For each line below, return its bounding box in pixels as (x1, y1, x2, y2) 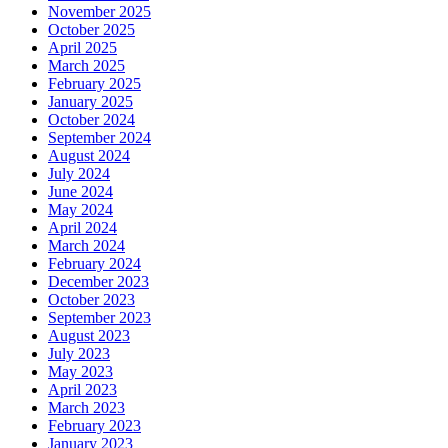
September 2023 (48, 309, 151, 326)
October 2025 (48, 21, 135, 38)
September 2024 (48, 129, 151, 146)
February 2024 (48, 255, 141, 272)
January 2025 (48, 93, 133, 110)
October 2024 (48, 111, 135, 128)
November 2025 (48, 3, 151, 20)
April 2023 (48, 381, 117, 398)
